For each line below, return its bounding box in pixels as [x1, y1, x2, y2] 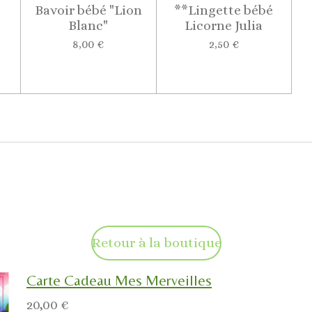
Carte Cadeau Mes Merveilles [26, 272, 212, 290]
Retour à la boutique [91, 235, 221, 251]
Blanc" [68, 17, 109, 33]
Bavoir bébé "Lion [34, 2, 142, 17]
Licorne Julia [185, 17, 263, 33]
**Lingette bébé [174, 2, 274, 17]
